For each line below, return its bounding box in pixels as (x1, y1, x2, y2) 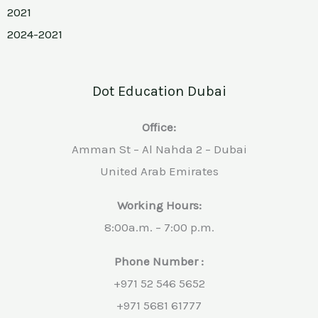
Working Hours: (116, 197, 202, 212)
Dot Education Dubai (92, 82, 226, 99)
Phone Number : (114, 253, 204, 268)
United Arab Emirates (99, 163, 219, 178)
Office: (142, 119, 176, 134)
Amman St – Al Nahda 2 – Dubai (71, 141, 247, 156)
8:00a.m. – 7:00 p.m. (104, 219, 214, 234)
